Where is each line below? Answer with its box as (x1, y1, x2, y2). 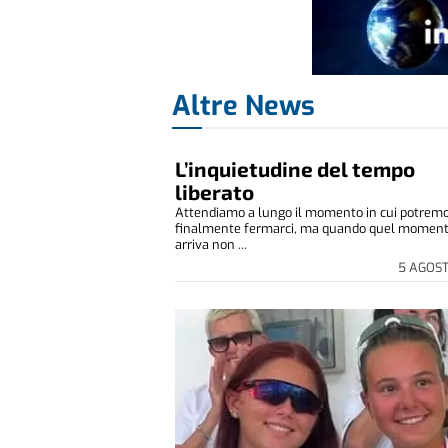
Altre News (172, 88, 315, 125)
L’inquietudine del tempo (175, 155, 416, 181)
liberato (175, 178, 255, 204)
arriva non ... (175, 235, 248, 253)
